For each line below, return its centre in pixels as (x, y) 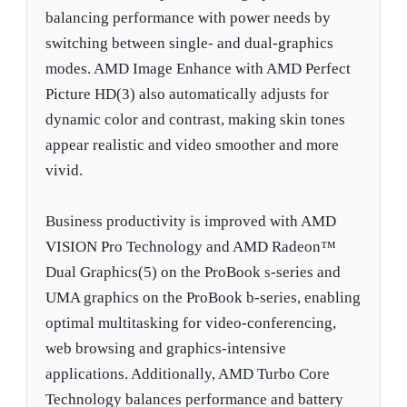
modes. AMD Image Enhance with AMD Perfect (199, 69)
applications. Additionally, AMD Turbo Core (188, 374)
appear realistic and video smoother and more (193, 145)
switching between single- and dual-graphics (190, 44)
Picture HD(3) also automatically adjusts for (188, 94)
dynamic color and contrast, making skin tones (196, 120)
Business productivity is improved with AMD (191, 222)
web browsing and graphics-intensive (166, 349)
